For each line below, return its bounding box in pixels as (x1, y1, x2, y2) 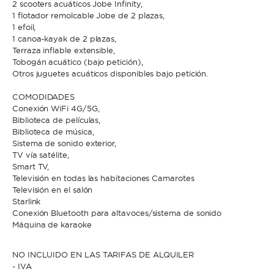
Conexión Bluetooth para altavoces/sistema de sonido (12, 208, 222, 218)
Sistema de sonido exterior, (12, 138, 117, 148)
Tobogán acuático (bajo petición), (12, 57, 143, 67)
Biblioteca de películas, (12, 115, 101, 125)
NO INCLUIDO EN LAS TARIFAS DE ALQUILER (12, 250, 194, 259)
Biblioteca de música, (12, 127, 94, 136)
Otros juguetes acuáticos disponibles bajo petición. (12, 68, 209, 78)
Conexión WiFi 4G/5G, (12, 103, 100, 113)
